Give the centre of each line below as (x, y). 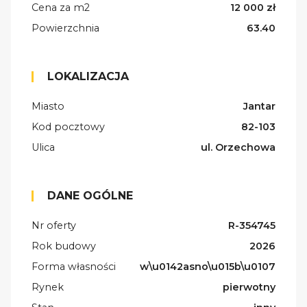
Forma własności (74, 267)
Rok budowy (64, 246)
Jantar (259, 107)
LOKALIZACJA (88, 77)
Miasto (48, 107)
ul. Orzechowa (238, 148)
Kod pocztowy (68, 127)
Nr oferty (54, 226)
